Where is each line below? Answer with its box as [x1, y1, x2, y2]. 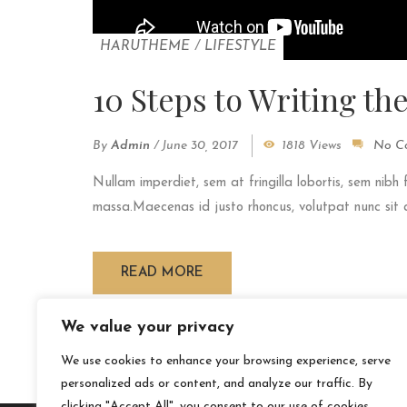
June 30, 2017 [162, 138, 238, 153]
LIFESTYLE [204, 39, 276, 54]
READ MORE [121, 265, 203, 280]
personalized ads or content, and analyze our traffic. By [61, 377, 372, 391]
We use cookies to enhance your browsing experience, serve [61, 354, 391, 368]
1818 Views [282, 138, 342, 153]
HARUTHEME [100, 39, 190, 54]
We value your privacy [61, 319, 234, 336]
